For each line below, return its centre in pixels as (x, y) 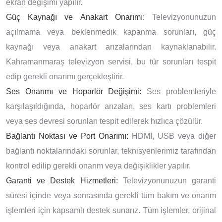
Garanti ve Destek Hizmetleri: (62, 180)
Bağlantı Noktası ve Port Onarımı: (67, 136)
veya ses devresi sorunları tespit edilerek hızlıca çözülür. (104, 121)
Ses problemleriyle (179, 91)
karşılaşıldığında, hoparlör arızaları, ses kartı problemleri (111, 106)
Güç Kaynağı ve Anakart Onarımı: (75, 17)
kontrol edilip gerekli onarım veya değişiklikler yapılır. (98, 166)
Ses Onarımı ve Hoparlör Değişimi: (74, 91)
